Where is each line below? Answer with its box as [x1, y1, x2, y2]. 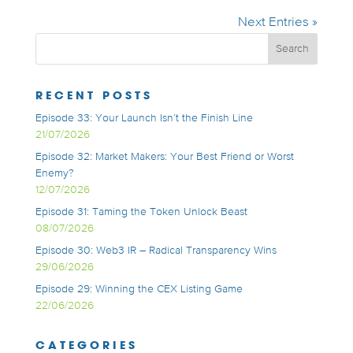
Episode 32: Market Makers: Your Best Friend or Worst [35, 151, 294, 162]
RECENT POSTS [35, 87, 153, 102]
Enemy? [35, 168, 74, 179]
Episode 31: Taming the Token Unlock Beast [35, 206, 247, 217]
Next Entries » [238, 16, 318, 29]
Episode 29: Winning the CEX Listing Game [35, 284, 243, 295]
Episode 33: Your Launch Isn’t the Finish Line [35, 113, 253, 124]
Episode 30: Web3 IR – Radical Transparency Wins [35, 245, 277, 256]
